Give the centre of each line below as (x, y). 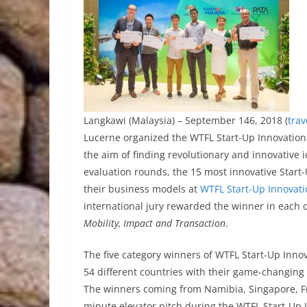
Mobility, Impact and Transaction (155, 223)
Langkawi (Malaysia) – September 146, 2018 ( (186, 120)
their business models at (142, 189)
